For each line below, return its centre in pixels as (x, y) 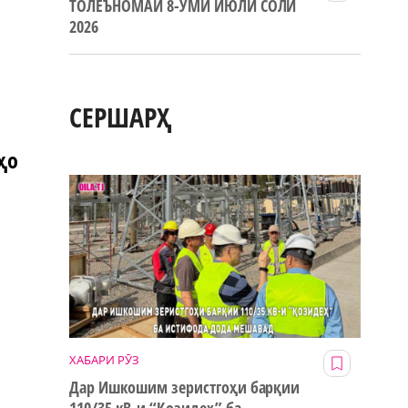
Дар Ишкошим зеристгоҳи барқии (185, 388)
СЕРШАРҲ (121, 117)
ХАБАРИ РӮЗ (104, 360)
